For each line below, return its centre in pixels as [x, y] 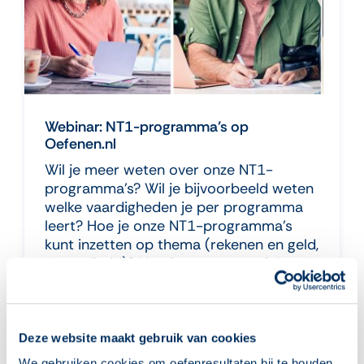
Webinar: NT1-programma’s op [147, 126]
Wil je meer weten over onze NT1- [159, 169]
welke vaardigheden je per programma [174, 207]
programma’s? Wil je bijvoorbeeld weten [179, 188]
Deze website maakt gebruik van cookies [138, 337]
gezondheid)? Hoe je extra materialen [170, 263]
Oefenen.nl [80, 143]
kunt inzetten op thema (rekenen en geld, [182, 244]
